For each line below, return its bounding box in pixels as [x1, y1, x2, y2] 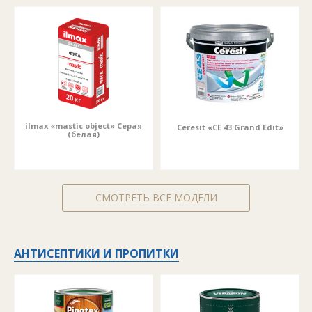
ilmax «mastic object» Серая [25, 120, 142, 131]
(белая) [68, 129, 100, 139]
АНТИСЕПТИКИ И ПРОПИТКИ [14, 246, 179, 261]
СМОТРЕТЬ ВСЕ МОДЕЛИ [95, 191, 217, 204]
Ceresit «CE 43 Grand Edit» [176, 122, 283, 132]
